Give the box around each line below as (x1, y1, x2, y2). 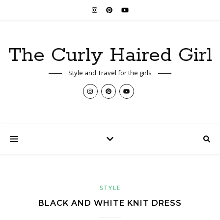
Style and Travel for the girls (68, 68, 152, 77)
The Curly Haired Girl (8, 43, 212, 68)
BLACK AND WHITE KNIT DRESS (38, 198, 182, 208)
